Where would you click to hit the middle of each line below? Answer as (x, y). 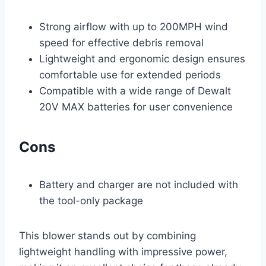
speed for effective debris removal (121, 42)
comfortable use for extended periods (130, 75)
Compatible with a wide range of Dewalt (135, 91)
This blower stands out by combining (107, 235)
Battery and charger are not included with (139, 184)
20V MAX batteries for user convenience (136, 107)
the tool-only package (91, 200)
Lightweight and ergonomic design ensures (142, 58)
